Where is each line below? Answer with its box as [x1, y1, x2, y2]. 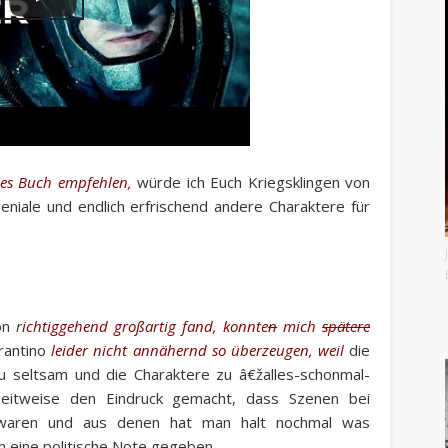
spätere [322, 315, 371, 336]
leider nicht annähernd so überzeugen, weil [46, 339, 350, 360]
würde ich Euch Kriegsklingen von [137, 171, 371, 192]
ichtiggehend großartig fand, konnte [22, 315, 269, 336]
